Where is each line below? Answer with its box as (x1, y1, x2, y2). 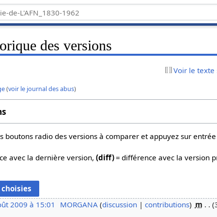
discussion (102, 200, 137, 210)
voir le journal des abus (8, 84, 75, 93)
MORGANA (60, 200, 98, 210)
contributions (144, 200, 189, 210)
